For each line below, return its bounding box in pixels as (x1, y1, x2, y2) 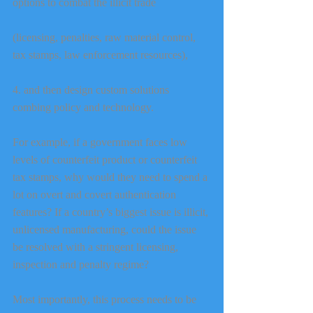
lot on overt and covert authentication (13, 188, 179, 201)
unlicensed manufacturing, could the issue (13, 223, 199, 235)
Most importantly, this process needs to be (13, 293, 199, 305)
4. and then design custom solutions (13, 83, 172, 96)
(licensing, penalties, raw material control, (13, 31, 198, 43)
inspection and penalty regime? (13, 258, 149, 270)
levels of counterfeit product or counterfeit (13, 153, 200, 166)
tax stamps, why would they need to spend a (13, 170, 210, 183)
